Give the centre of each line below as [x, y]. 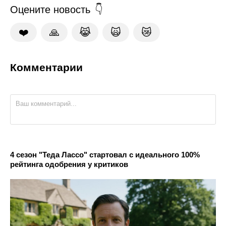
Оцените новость [50, 9]
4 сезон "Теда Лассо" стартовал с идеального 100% [105, 154]
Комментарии [46, 67]
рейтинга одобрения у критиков [69, 164]
